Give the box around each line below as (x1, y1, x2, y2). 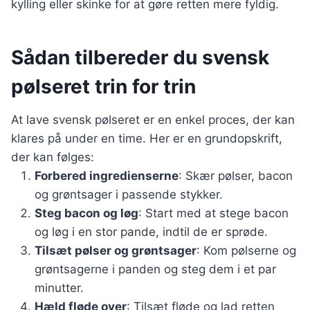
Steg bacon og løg (35, 206, 138, 220)
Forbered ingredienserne (35, 169, 179, 183)
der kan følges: (11, 150, 94, 164)
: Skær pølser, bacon (179, 169, 293, 183)
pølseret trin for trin (11, 75, 196, 98)
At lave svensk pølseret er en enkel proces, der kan (11, 113, 295, 127)
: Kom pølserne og (197, 244, 296, 257)
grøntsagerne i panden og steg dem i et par (35, 262, 276, 276)
